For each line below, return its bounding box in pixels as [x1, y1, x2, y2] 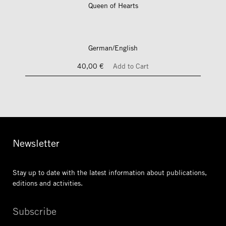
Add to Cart [113, 62, 149, 71]
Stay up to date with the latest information [13, 168, 145, 177]
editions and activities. [13, 179, 83, 188]
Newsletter [13, 137, 60, 149]
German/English [88, 43, 138, 52]
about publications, [145, 168, 207, 177]
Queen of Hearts [88, 1, 138, 10]
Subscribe [13, 205, 56, 217]
